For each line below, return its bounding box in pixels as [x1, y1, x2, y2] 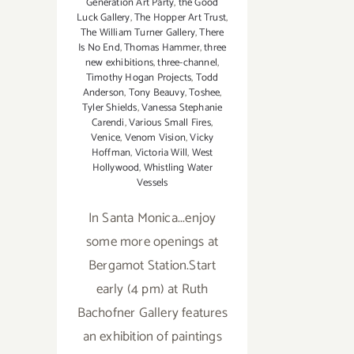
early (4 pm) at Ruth [96, 278, 209, 301]
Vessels [136, 175, 168, 192]
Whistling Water [143, 160, 213, 177]
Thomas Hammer [124, 40, 200, 57]
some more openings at [86, 231, 219, 254]
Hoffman [91, 145, 131, 162]
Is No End [78, 40, 120, 57]
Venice [90, 130, 121, 147]
